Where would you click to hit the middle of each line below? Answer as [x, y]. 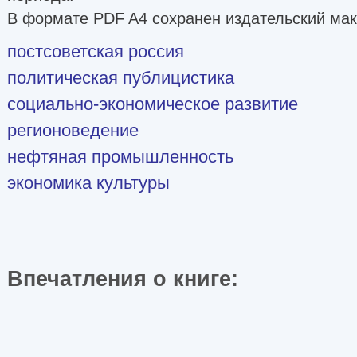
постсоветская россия [96, 51]
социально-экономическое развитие [153, 104]
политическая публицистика [121, 77]
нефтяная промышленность [120, 156]
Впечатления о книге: [129, 278]
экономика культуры [88, 182]
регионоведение [73, 130]
